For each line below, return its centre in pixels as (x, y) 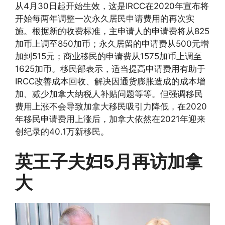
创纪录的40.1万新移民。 (62, 131)
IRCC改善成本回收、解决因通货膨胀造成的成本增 (110, 81)
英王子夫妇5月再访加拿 (109, 161)
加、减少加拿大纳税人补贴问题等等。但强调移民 (109, 94)
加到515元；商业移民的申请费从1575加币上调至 (108, 56)
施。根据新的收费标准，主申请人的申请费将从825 (112, 31)
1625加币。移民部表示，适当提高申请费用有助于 (110, 69)
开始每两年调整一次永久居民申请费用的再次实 (105, 18)
